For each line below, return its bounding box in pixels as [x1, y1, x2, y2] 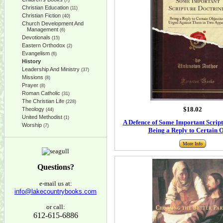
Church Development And [22, 20, 84, 26]
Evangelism [22, 50, 50, 56]
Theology [22, 106, 44, 112]
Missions [22, 74, 43, 80]
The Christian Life [22, 98, 64, 104]
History [22, 58, 41, 64]
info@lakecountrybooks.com [14, 188, 97, 195]
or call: [46, 203, 65, 211]
